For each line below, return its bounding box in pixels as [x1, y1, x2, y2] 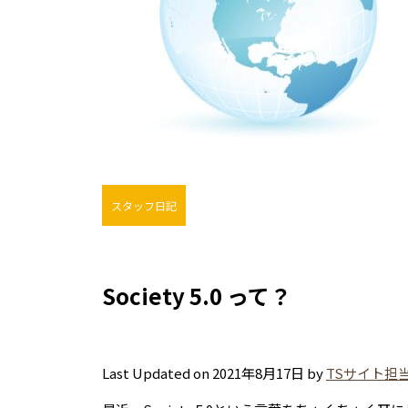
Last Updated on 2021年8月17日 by [102, 362, 326, 382]
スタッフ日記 [111, 197, 177, 213]
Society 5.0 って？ [102, 279, 291, 311]
